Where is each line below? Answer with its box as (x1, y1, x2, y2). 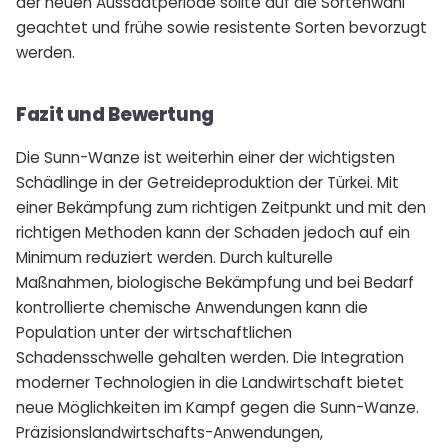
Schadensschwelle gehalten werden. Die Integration (16, 346, 404, 368)
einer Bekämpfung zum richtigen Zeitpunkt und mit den (16, 196, 426, 218)
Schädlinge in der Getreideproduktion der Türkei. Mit (16, 171, 399, 193)
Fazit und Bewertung (16, 101, 215, 127)
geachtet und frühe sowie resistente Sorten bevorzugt (16, 16, 427, 38)
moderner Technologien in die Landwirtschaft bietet (16, 371, 404, 393)
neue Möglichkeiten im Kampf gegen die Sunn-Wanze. (16, 396, 419, 418)
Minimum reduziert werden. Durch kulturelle (16, 246, 333, 268)
